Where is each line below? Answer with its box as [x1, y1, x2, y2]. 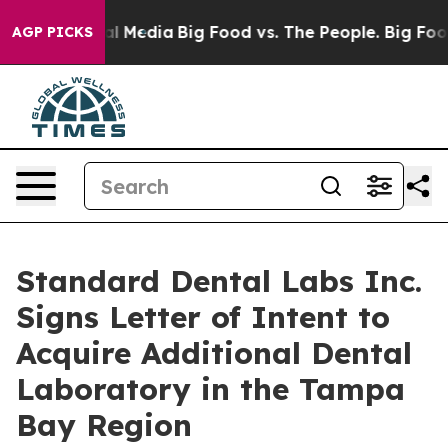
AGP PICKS [12, 23, 93, 41]
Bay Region [16, 406, 192, 444]
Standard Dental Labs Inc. [16, 262, 422, 300]
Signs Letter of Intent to [16, 298, 390, 336]
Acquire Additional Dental [16, 334, 412, 372]
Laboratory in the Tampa [16, 370, 405, 408]
